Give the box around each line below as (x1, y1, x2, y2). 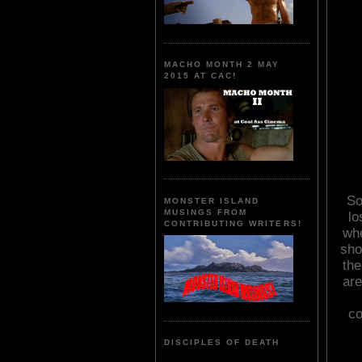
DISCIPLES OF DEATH (164, 338, 280, 347)
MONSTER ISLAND (164, 196, 260, 205)
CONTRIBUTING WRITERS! (164, 218, 302, 228)
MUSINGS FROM (164, 207, 248, 217)
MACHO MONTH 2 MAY (164, 60, 280, 69)
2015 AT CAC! (164, 71, 238, 81)
